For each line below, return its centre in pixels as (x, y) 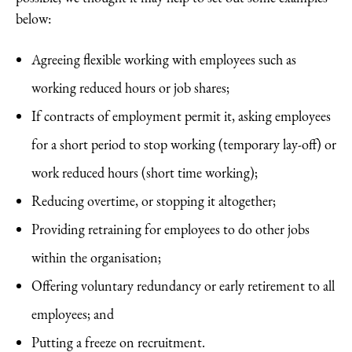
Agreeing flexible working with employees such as (164, 60)
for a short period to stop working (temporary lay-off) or (184, 145)
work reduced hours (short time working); (145, 173)
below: (33, 19)
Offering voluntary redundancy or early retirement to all (183, 286)
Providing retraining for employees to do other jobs (170, 229)
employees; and (73, 314)
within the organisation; (96, 258)
